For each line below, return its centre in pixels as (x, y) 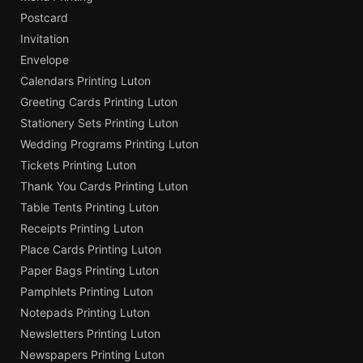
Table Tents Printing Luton (90, 207)
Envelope (45, 59)
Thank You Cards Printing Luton (104, 186)
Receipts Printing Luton (82, 228)
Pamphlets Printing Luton (87, 291)
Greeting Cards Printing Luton (99, 101)
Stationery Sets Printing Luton (99, 122)
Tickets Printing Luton (78, 164)
